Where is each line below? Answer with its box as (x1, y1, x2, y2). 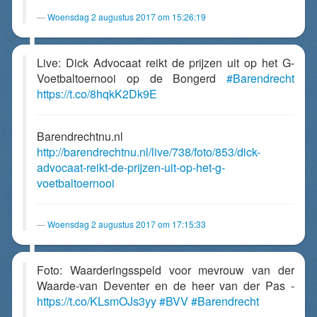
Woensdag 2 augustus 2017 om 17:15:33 (47, 218, 206, 230)
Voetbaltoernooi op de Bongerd (37, 70, 226, 86)
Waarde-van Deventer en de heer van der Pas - (37, 277, 294, 294)
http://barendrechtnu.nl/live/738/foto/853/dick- (37, 144, 260, 160)
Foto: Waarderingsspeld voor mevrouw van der (37, 262, 294, 278)
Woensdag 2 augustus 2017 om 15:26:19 (47, 11, 206, 23)
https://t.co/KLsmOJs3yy (37, 293, 156, 309)
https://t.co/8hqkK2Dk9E (37, 86, 157, 102)
